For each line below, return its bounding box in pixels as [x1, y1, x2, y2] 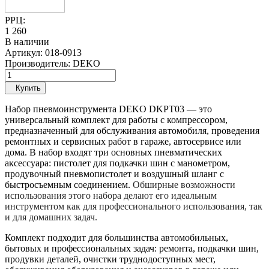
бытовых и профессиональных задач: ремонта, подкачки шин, [5, 243, 259, 253]
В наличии [5, 36, 49, 47]
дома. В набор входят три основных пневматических [5, 147, 222, 157]
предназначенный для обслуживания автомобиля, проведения [5, 125, 259, 136]
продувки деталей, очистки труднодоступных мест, [5, 253, 216, 264]
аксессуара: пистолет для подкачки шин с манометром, [5, 157, 230, 168]
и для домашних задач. [5, 211, 97, 222]
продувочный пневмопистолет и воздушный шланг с [5, 168, 224, 179]
